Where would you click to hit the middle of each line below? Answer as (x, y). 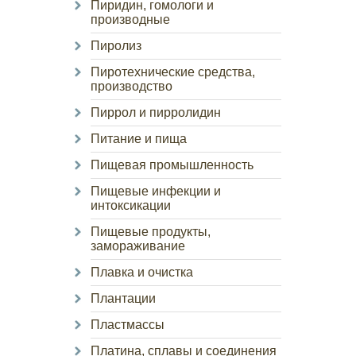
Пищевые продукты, (151, 232)
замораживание (138, 246)
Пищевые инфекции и (156, 191)
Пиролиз (116, 46)
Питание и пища (139, 139)
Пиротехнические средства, (173, 72)
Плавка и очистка (142, 272)
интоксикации (131, 205)
